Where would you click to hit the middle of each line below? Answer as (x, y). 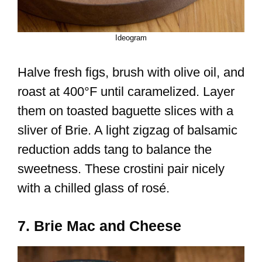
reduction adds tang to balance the (115, 150)
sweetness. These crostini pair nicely (121, 169)
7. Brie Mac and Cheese (99, 226)
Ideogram (131, 38)
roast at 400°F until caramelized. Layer (126, 92)
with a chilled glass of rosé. (94, 188)
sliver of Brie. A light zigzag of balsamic (127, 130)
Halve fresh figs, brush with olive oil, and (131, 73)
